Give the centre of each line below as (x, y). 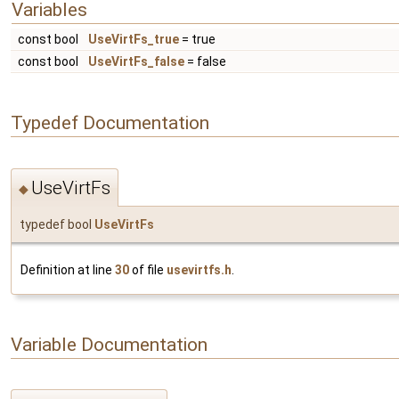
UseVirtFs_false (136, 62)
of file (148, 269)
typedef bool (57, 224)
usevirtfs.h (199, 269)
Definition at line (68, 269)
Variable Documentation (109, 344)
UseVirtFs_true (134, 40)
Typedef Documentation (110, 122)
